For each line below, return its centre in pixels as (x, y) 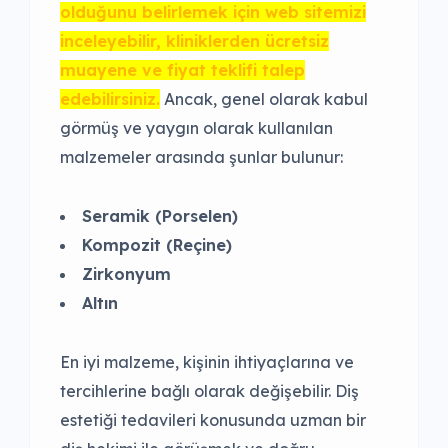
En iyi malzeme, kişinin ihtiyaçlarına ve (207, 362)
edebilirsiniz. (110, 99)
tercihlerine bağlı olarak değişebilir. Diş (209, 391)
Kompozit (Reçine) (157, 245)
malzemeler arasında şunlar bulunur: (201, 157)
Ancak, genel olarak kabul (264, 99)
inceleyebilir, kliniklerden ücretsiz (194, 41)
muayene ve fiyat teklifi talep (182, 70)
